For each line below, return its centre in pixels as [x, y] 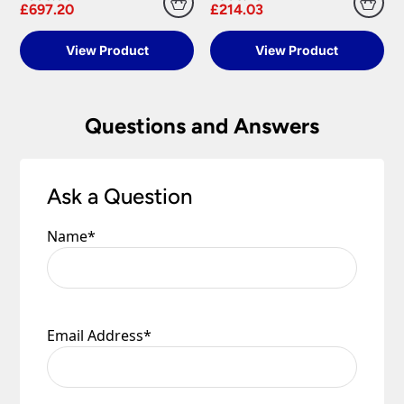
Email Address [96, 335]
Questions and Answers [202, 125]
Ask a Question [120, 196]
